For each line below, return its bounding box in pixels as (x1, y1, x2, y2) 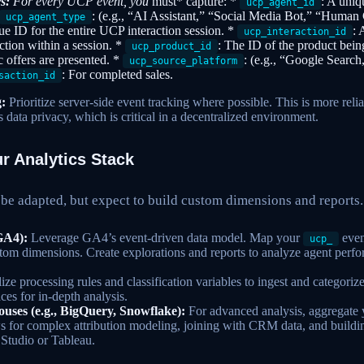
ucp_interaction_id (244, 26, 346, 38)
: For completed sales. (62, 67, 173, 82)
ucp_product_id (132, 41, 211, 53)
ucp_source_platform (129, 55, 237, 67)
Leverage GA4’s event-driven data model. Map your (28, 231, 303, 245)
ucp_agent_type (6, 11, 85, 24)
